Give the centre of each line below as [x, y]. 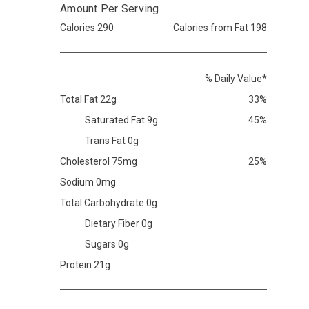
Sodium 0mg [88, 182]
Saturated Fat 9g [121, 120]
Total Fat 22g [88, 100]
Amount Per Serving [110, 9]
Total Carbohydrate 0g [109, 203]
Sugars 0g [107, 245]
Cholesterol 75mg [99, 162]
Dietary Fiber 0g [119, 224]
